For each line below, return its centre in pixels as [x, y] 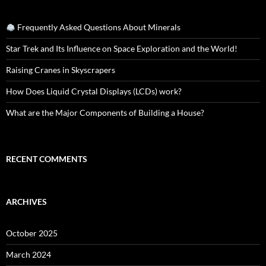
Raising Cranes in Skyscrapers [61, 70]
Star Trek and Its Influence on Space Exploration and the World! [122, 49]
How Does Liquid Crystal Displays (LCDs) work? [94, 91]
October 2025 [32, 233]
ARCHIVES [26, 202]
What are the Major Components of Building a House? [105, 113]
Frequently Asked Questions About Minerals [98, 27]
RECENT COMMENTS [47, 159]
